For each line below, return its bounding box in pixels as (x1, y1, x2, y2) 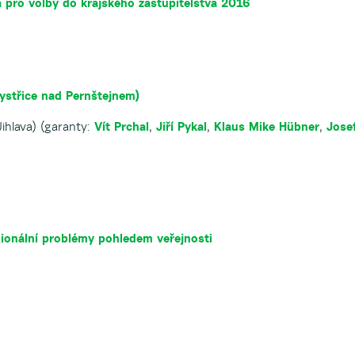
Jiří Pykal (156, 119, 207, 134)
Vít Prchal (94, 119, 149, 134)
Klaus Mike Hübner (214, 119, 319, 134)
